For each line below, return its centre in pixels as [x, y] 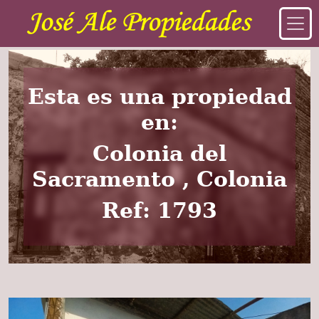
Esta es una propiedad [159, 96]
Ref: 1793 [159, 210]
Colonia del [159, 153]
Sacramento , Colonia [159, 179]
